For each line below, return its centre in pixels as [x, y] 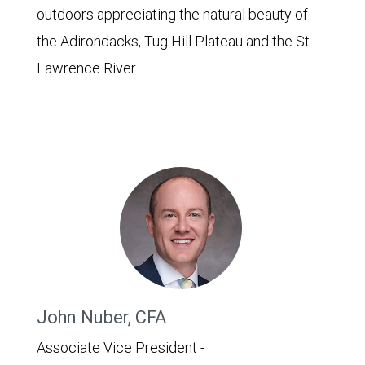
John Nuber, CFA [101, 317]
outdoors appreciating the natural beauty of [172, 14]
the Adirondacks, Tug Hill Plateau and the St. [174, 41]
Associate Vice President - [121, 347]
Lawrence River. [87, 68]
